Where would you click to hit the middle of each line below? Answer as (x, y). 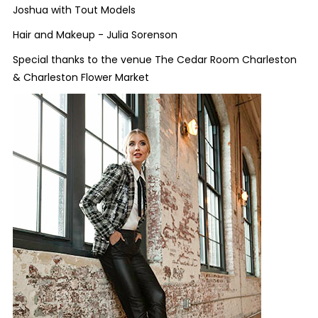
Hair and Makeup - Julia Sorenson (95, 35)
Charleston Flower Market (86, 77)
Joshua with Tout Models (74, 10)
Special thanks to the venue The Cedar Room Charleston (154, 60)
